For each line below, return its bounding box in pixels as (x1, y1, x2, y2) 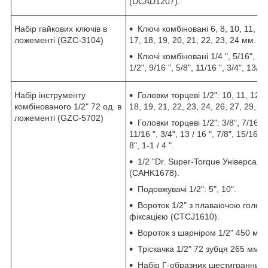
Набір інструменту (14, 90, 86, 100)
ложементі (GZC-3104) (14, 35, 103, 45)
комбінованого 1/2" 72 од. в (14, 101, 121, 111)
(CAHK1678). (129, 167, 179, 178)
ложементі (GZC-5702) (14, 112, 103, 123)
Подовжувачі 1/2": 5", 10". (138, 184, 236, 194)
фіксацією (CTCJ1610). (129, 211, 220, 221)
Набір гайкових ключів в (14, 23, 107, 33)
